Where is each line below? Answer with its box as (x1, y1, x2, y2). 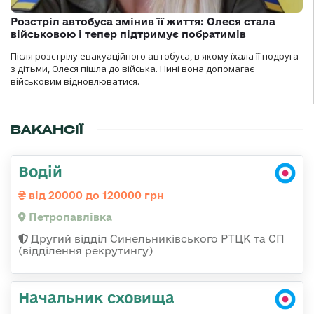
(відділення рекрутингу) (18, 245, 153, 257)
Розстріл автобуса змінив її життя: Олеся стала (11, 15, 275, 28)
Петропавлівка (26, 211, 112, 224)
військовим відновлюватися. (11, 75, 139, 88)
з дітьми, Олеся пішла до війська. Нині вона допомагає (11, 62, 254, 76)
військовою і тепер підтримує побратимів (11, 28, 246, 41)
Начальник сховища (18, 289, 175, 306)
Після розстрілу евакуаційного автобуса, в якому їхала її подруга (11, 50, 299, 63)
